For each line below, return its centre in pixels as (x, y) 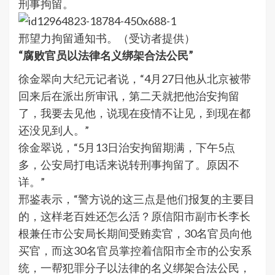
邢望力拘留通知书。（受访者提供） (107, 38)
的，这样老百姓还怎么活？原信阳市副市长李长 (134, 216)
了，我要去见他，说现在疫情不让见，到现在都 (134, 113)
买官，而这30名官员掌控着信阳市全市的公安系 (135, 251)
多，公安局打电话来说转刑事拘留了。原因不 (129, 165)
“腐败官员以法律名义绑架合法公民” (106, 56)
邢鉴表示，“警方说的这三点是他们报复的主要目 (137, 199)
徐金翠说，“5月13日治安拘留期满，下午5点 (127, 148)
